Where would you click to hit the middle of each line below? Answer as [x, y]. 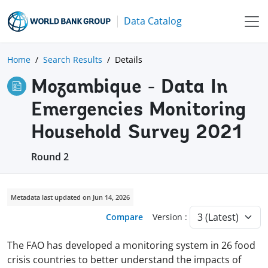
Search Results [73, 59]
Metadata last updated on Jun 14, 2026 [70, 197]
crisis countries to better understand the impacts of [124, 259]
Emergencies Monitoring [138, 110]
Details [129, 59]
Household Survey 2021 [136, 133]
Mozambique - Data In [130, 88]
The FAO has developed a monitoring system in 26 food [131, 245]
